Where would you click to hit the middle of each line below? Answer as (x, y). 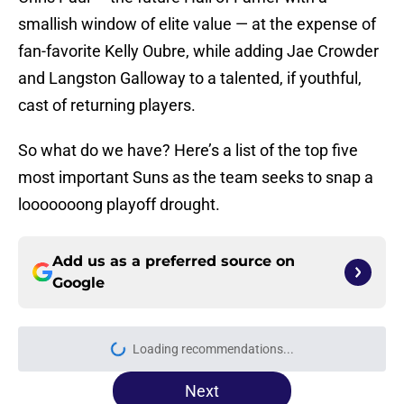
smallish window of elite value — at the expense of (197, 24)
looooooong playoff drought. (119, 205)
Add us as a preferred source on (174, 262)
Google (78, 283)
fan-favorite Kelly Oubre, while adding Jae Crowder (198, 51)
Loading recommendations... (213, 349)
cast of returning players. (107, 106)
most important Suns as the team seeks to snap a (196, 178)
